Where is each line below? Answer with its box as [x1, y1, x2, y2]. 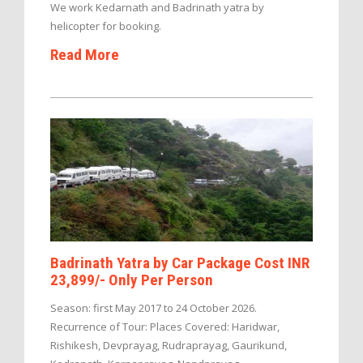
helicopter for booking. [50, 19, 161, 34]
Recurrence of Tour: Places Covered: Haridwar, [50, 318, 280, 334]
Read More [50, 45, 119, 65]
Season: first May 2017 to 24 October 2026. [50, 300, 257, 315]
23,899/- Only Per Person [50, 270, 213, 289]
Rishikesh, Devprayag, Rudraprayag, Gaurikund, [50, 337, 287, 352]
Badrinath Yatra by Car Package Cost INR [50, 253, 310, 272]
